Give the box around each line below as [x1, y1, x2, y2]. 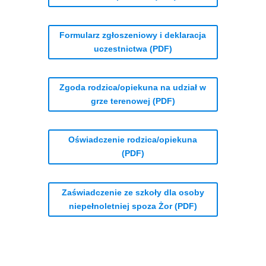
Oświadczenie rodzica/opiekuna [68, 135, 198, 145]
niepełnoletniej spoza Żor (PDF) [68, 201, 197, 211]
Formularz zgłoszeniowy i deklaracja [59, 30, 207, 40]
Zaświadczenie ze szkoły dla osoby [61, 187, 204, 197]
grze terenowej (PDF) [90, 96, 175, 106]
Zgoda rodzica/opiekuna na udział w [59, 83, 207, 93]
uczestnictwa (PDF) [93, 43, 172, 53]
